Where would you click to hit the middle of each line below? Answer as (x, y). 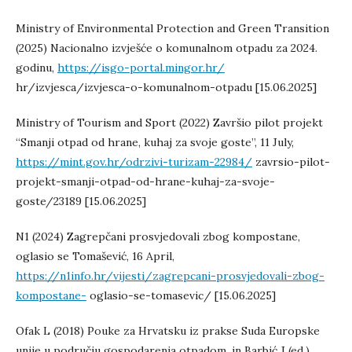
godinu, (37, 68)
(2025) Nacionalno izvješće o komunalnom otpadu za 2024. (167, 48)
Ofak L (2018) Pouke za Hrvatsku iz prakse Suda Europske (168, 331)
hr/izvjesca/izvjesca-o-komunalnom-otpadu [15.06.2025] (166, 87)
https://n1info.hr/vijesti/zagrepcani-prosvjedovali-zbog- (170, 276)
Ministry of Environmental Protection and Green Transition (172, 28)
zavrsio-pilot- (291, 162)
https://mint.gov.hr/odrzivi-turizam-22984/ (134, 162)
